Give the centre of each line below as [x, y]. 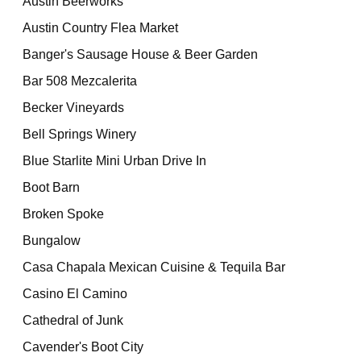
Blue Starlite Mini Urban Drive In [115, 161]
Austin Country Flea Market [101, 28]
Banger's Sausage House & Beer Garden [141, 54]
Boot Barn [52, 187]
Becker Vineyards [74, 108]
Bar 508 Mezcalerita [80, 81]
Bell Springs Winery [80, 134]
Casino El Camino [75, 294]
